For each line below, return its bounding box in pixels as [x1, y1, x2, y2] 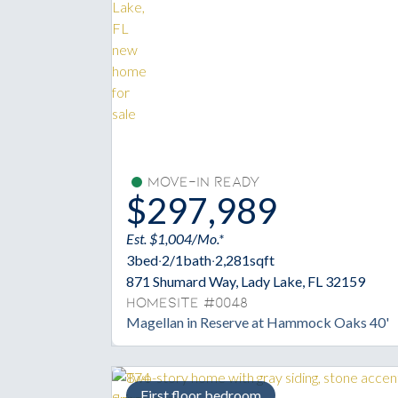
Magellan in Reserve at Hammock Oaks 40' [126, 313, 389, 330]
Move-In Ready [147, 173, 259, 190]
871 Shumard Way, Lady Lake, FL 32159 [126, 272, 365, 290]
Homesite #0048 [126, 294, 248, 311]
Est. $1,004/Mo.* [126, 229, 224, 247]
